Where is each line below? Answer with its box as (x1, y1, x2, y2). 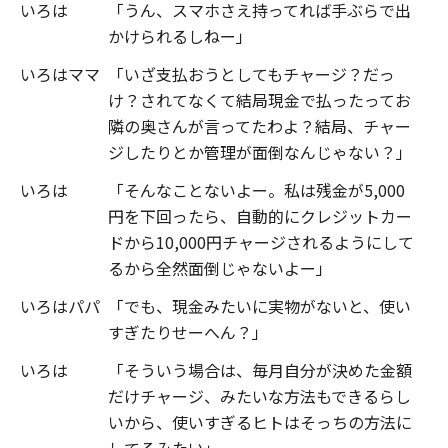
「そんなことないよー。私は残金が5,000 (108, 177, 405, 202)
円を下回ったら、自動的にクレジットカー (108, 203, 412, 228)
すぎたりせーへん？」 (108, 319, 268, 344)
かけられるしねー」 (108, 23, 252, 48)
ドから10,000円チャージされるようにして (108, 229, 414, 254)
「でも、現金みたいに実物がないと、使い (108, 293, 411, 318)
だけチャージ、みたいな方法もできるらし (108, 383, 411, 408)
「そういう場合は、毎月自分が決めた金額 (108, 357, 412, 382)
